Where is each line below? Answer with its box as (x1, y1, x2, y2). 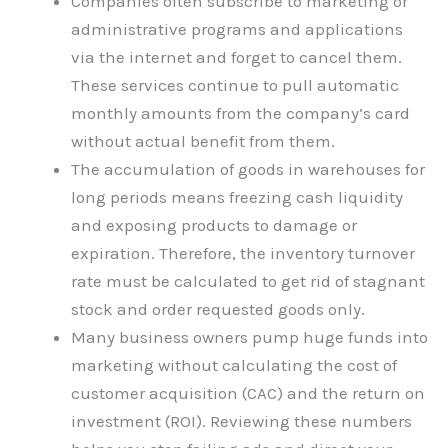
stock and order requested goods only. (71, 298, 365, 319)
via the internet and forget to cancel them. (71, 46, 402, 67)
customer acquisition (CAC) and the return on (71, 382, 425, 403)
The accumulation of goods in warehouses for (71, 158, 425, 179)
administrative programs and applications (71, 18, 403, 39)
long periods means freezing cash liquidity (71, 186, 403, 207)
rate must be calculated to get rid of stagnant (71, 270, 425, 291)
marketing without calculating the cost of (71, 354, 397, 375)
